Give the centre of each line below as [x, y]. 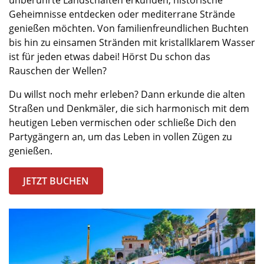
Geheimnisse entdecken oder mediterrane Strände [122, 14]
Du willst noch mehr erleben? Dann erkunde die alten [127, 94]
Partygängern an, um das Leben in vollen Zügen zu [121, 136]
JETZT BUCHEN [56, 181]
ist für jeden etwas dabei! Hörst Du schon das [110, 56]
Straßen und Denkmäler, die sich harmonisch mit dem [129, 108]
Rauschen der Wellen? [59, 70]
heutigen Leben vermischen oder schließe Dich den [123, 122]
